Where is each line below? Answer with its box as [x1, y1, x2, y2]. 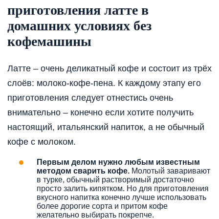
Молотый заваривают [130, 166, 210, 175]
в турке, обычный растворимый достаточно [37, 175, 194, 184]
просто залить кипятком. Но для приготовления [37, 184, 209, 193]
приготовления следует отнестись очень [7, 92, 173, 103]
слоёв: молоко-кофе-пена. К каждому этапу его [7, 78, 201, 88]
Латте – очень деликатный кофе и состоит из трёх [7, 63, 212, 73]
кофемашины [7, 34, 91, 49]
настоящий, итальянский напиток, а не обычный [7, 122, 204, 132]
